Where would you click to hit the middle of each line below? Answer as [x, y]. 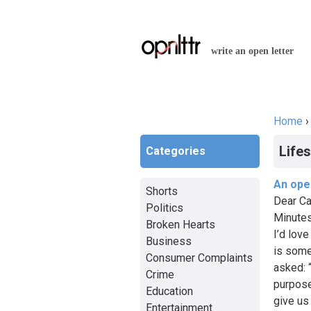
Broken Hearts [180, 224]
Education [169, 291]
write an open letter [252, 51]
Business [169, 241]
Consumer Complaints [199, 258]
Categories [176, 151]
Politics [165, 208]
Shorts [162, 191]
